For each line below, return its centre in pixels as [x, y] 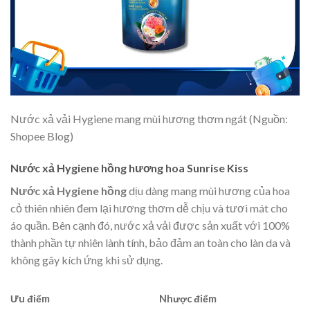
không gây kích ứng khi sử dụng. [86, 259]
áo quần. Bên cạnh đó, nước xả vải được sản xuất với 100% [150, 225]
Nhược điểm [188, 298]
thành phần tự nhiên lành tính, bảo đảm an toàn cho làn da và [151, 242]
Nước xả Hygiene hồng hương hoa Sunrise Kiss [129, 167]
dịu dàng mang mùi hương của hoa [208, 190]
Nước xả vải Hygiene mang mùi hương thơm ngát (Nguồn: [149, 119]
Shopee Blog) [42, 136]
